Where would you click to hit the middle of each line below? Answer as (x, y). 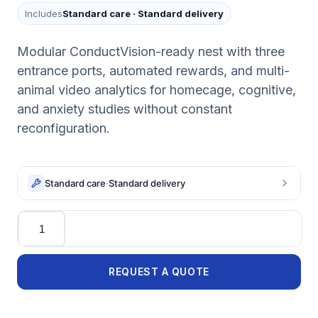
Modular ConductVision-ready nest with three (151, 51)
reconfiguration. (64, 128)
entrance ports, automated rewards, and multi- (153, 71)
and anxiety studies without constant (125, 109)
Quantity (39, 216)
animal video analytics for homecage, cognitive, (157, 90)
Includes (44, 13)
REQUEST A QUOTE (159, 272)
